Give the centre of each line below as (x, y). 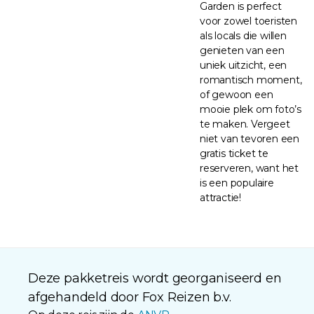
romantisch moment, (251, 80)
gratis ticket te (234, 153)
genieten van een (242, 50)
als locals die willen (243, 35)
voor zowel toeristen (249, 21)
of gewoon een (237, 94)
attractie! (220, 197)
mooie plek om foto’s (251, 109)
